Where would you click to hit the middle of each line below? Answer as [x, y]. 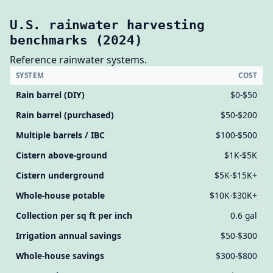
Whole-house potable [60, 196]
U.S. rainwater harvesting [107, 24]
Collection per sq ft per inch [74, 216]
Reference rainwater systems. [78, 60]
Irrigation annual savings [68, 236]
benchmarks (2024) [76, 40]
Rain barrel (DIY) [50, 95]
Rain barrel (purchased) [65, 115]
